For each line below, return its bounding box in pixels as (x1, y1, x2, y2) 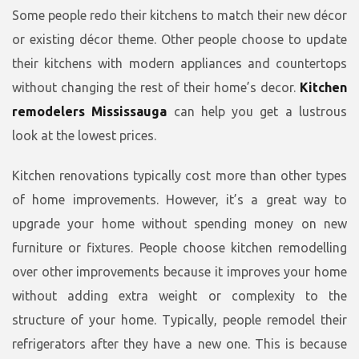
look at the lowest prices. (12, 128, 156, 143)
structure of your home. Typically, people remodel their (12, 313, 347, 328)
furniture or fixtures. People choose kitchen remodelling (12, 240, 347, 256)
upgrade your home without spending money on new (12, 216, 347, 232)
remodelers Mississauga (12, 104, 167, 119)
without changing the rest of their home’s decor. (12, 80, 300, 95)
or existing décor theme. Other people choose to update (12, 32, 347, 47)
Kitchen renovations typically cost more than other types (12, 168, 347, 184)
